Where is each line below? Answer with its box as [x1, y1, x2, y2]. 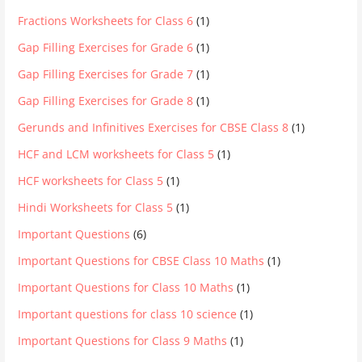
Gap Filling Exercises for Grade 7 [18, 65, 194, 82]
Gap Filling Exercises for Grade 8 [18, 92, 194, 108]
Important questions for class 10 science [18, 305, 238, 322]
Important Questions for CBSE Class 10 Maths [18, 252, 265, 268]
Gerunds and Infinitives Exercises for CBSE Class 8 [18, 119, 289, 135]
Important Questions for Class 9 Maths [18, 332, 228, 348]
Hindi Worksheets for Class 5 [18, 199, 174, 215]
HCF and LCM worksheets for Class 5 [18, 145, 215, 162]
